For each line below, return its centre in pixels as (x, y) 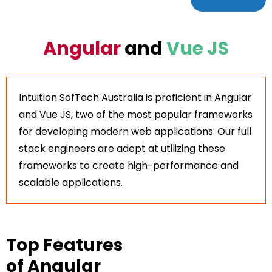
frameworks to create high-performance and (129, 165)
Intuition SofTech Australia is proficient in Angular (135, 97)
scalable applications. (71, 182)
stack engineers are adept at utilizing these (122, 148)
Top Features (64, 245)
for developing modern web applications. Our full (135, 131)
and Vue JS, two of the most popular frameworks (136, 114)
